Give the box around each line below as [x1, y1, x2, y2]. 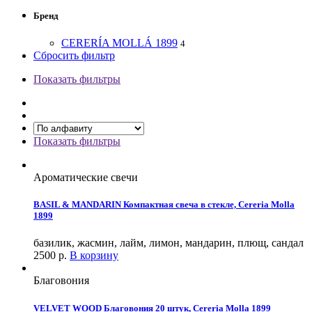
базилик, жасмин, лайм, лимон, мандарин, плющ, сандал [33, 237, 304, 249]
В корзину [70, 249, 118, 262]
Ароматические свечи [33, 171, 138, 183]
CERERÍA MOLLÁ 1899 [61, 36, 178, 49]
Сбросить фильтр [33, 49, 115, 61]
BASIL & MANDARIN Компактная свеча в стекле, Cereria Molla [33, 199, 295, 210]
